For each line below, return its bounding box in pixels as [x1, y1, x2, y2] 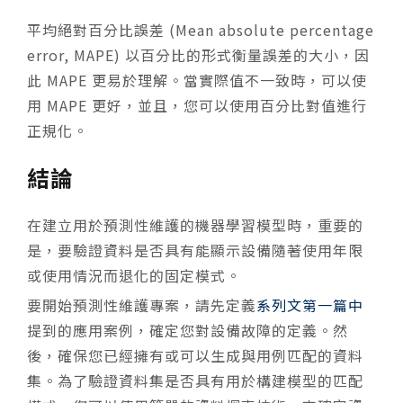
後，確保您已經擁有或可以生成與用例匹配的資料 [27, 344, 363, 366]
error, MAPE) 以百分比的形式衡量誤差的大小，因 [27, 43, 370, 66]
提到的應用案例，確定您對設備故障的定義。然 [27, 318, 348, 341]
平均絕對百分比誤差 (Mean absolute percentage [27, 18, 374, 40]
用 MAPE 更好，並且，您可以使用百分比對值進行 [27, 94, 367, 116]
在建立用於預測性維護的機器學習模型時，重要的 [27, 213, 363, 236]
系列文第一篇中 [256, 293, 363, 316]
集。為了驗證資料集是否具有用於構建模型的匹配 [27, 369, 363, 391]
